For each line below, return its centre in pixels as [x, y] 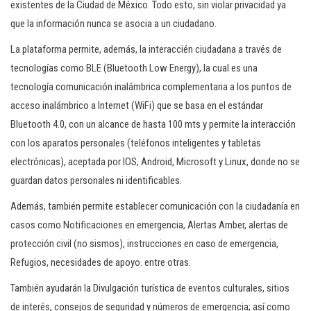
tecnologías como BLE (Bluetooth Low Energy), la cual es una [134, 68]
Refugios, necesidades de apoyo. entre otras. [101, 262]
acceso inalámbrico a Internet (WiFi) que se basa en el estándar [137, 106]
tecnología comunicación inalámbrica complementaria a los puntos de [151, 87]
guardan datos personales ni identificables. [96, 180]
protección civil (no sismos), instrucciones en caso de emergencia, [144, 244]
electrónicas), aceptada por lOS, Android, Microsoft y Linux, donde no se [155, 162]
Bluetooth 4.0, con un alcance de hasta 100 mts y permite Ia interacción [153, 124]
